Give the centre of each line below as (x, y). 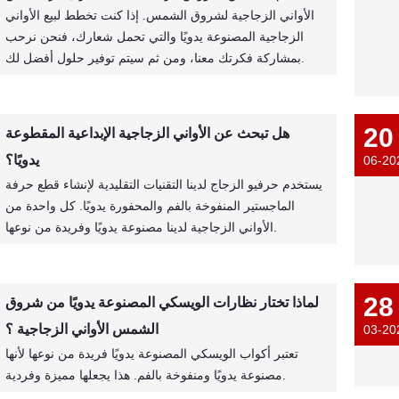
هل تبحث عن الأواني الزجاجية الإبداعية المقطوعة (147, 133)
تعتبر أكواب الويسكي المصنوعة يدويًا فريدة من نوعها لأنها (151, 354)
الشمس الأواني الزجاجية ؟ (81, 329)
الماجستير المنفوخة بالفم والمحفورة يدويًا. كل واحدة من (150, 206)
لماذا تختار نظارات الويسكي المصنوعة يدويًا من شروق (162, 302)
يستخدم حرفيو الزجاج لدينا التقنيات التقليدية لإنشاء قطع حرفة (163, 184)
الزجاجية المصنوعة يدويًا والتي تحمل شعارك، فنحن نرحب (154, 37)
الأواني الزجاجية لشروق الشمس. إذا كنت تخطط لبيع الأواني (159, 15)
